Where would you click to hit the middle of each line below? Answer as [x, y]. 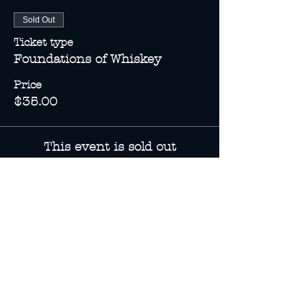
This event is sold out [110, 147]
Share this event [83, 225]
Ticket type [44, 42]
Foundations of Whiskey [88, 59]
